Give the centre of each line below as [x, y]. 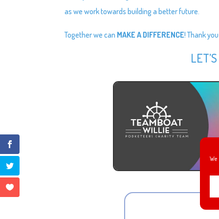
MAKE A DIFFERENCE [151, 34]
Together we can [91, 34]
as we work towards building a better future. [132, 11]
